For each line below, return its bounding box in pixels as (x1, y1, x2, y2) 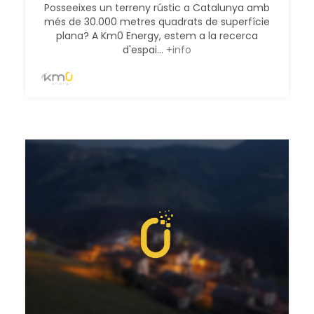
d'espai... (123, 42, 166, 57)
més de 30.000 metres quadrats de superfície (44, 14, 270, 29)
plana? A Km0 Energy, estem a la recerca (56, 28, 258, 43)
